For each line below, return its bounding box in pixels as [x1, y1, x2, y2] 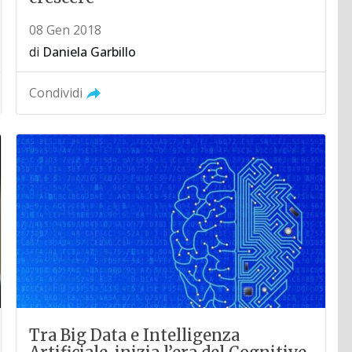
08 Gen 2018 [29, 21, 102, 39]
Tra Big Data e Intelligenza [29, 325, 240, 346]
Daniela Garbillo [42, 43, 137, 61]
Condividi [29, 84, 83, 102]
